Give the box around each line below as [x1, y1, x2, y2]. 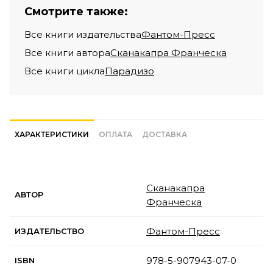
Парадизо [105, 65, 154, 77]
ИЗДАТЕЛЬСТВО [15, 225, 84, 236]
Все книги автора [24, 46, 110, 58]
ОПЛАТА [99, 129, 132, 139]
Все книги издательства [24, 28, 141, 40]
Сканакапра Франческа [110, 46, 227, 58]
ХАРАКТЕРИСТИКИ [15, 129, 89, 139]
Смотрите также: [24, 4, 128, 18]
